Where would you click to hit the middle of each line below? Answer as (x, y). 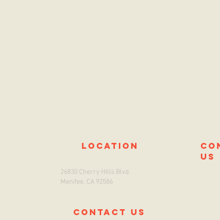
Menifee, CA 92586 (87, 182)
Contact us (109, 212)
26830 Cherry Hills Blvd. (95, 172)
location (110, 146)
